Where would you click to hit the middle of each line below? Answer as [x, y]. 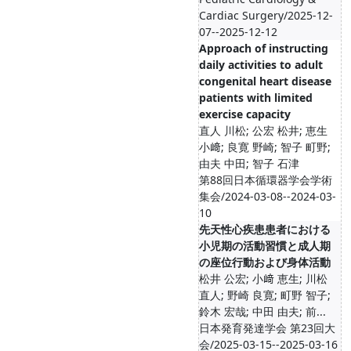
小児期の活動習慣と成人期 [265, 246]
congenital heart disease [265, 81]
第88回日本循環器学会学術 [266, 180]
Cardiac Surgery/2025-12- [266, 15]
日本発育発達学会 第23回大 [267, 328]
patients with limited [256, 98]
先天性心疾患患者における [265, 229]
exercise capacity [245, 114]
